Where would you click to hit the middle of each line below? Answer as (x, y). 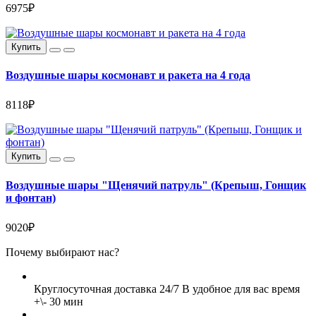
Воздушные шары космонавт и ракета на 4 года (128, 75)
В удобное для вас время (241, 288)
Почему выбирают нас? (62, 252)
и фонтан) (31, 197)
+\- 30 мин (59, 301)
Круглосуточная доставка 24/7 (107, 288)
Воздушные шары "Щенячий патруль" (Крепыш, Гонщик (156, 185)
